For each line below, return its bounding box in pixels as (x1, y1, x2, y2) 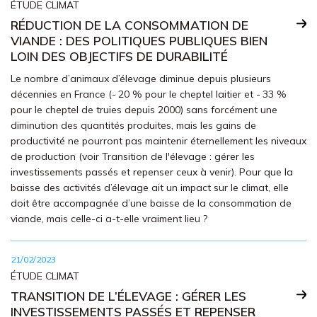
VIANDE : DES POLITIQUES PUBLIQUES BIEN (11, 33, 267, 48)
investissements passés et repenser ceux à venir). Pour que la (11, 166, 293, 178)
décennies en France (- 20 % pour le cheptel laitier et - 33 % (11, 88, 287, 100)
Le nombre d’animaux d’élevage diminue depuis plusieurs (11, 72, 271, 85)
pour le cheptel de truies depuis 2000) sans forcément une (11, 103, 277, 116)
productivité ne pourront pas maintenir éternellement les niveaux (11, 134, 306, 147)
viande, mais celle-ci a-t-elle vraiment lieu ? (11, 212, 207, 225)
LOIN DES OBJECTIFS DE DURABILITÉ (11, 48, 228, 64)
